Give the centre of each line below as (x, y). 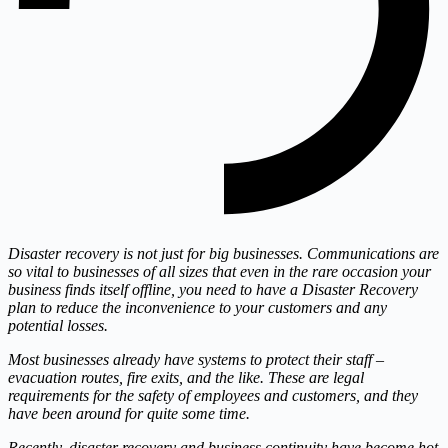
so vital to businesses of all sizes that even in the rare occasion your (219, 272)
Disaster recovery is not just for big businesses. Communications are (223, 254)
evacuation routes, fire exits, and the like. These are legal (186, 378)
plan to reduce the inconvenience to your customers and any (197, 308)
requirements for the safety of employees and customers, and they (213, 396)
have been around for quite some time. (129, 414)
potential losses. (58, 326)
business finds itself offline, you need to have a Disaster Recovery (213, 290)
